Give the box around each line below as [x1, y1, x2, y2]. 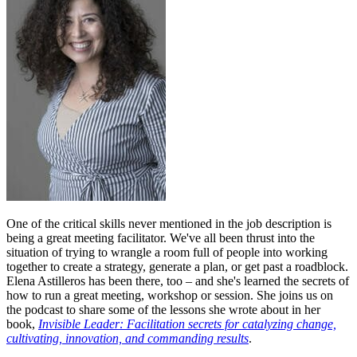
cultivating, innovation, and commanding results [6, 331, 249, 345]
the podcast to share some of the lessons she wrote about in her [6, 302, 320, 316]
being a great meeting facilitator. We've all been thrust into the [6, 230, 315, 245]
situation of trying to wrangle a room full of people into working [6, 245, 328, 259]
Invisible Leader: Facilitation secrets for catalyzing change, [38, 316, 336, 331]
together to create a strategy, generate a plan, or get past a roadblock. [6, 259, 348, 273]
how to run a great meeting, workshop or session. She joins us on [6, 288, 333, 302]
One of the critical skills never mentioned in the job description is [6, 216, 331, 230]
